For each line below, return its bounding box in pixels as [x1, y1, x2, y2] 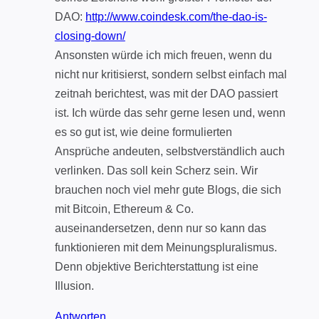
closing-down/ [54, 30, 125, 43]
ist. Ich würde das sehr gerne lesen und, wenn [54, 107, 286, 120]
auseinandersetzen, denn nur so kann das [54, 222, 266, 235]
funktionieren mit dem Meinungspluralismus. [54, 241, 277, 254]
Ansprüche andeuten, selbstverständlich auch [54, 145, 285, 158]
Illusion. [54, 280, 94, 293]
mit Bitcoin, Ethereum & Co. [54, 203, 194, 216]
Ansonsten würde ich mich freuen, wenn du [54, 49, 272, 62]
